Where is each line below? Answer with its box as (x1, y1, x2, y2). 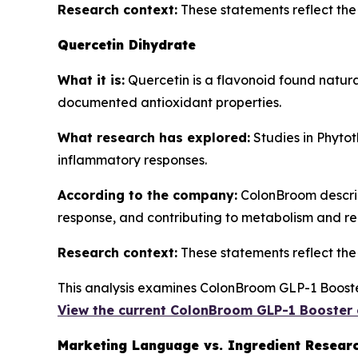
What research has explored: (58, 129, 250, 145)
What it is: (58, 72, 125, 88)
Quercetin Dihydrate (58, 37, 196, 53)
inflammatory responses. (58, 152, 207, 168)
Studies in (250, 129, 316, 145)
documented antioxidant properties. (58, 94, 281, 110)
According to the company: (58, 187, 237, 203)
